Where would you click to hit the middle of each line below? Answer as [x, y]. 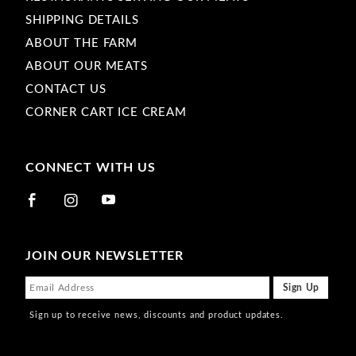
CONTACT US [66, 89]
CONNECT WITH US [91, 167]
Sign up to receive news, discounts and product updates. [157, 315]
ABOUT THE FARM [81, 43]
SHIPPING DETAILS [82, 20]
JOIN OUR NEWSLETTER [105, 255]
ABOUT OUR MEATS [87, 66]
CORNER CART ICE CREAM [106, 112]
